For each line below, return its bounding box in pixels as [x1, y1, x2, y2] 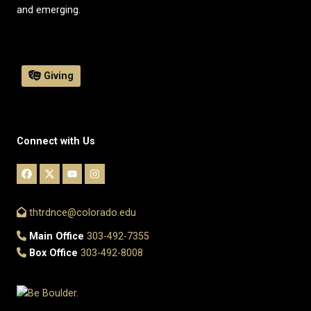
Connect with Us [17, 135, 95, 147]
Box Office [26, 246, 78, 259]
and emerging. [17, 4, 81, 16]
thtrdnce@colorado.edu [26, 206, 137, 219]
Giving [43, 70, 74, 82]
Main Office [26, 230, 85, 242]
